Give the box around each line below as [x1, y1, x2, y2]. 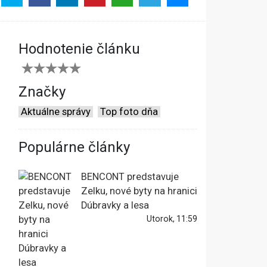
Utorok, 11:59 [147, 214, 197, 224]
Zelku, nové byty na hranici [81, 185, 197, 197]
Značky [18, 83, 66, 101]
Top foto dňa [100, 106, 158, 118]
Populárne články [18, 139, 130, 156]
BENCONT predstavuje [81, 171, 179, 183]
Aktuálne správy [21, 106, 91, 118]
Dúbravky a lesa [81, 200, 149, 212]
